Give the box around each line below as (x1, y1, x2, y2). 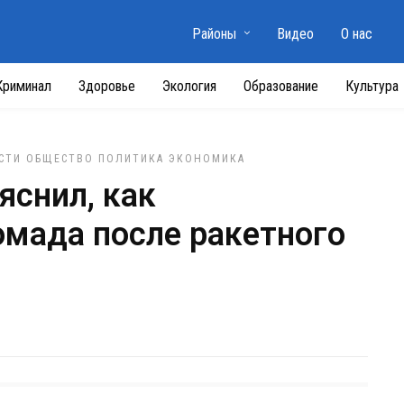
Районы (191, 25, 236, 42)
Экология (162, 78, 216, 95)
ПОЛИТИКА (98, 152, 164, 165)
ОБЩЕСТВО (26, 152, 94, 165)
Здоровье (78, 78, 135, 95)
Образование (243, 78, 318, 95)
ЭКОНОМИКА (169, 152, 245, 165)
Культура (345, 78, 399, 95)
